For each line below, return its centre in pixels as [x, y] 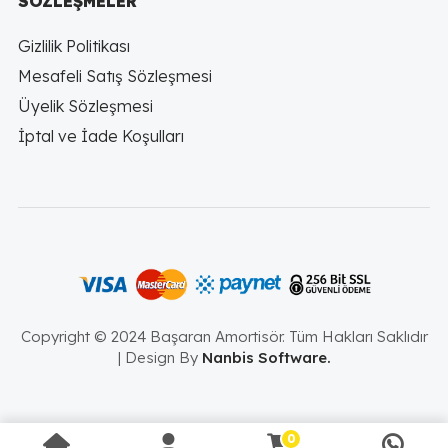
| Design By [159, 357]
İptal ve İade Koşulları [100, 135]
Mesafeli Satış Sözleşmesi [114, 75]
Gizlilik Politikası [73, 45]
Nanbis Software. [266, 357]
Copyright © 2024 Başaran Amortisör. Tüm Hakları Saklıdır [224, 336]
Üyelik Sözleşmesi [85, 105]
